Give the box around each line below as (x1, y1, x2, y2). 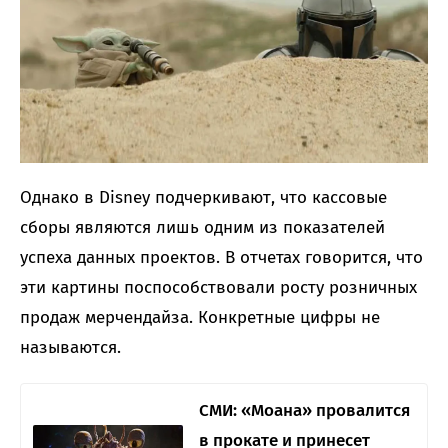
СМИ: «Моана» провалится (199, 399, 410, 421)
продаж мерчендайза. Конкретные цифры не (20, 306, 380, 328)
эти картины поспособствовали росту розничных (20, 276, 417, 298)
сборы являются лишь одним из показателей (20, 216, 385, 238)
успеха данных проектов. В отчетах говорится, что (20, 246, 423, 268)
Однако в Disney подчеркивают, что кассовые (20, 186, 387, 208)
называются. (20, 336, 121, 358)
